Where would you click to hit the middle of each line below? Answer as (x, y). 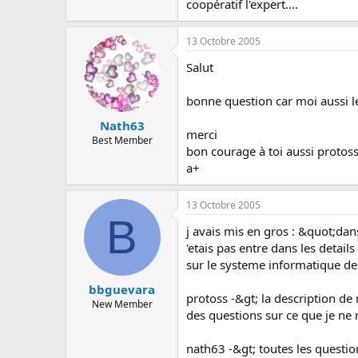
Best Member (122, 140)
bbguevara (122, 289)
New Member (122, 304)
